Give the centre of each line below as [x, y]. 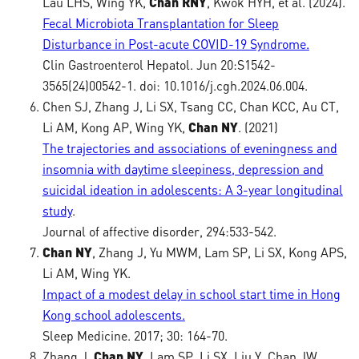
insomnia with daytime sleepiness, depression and [183, 169]
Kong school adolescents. [113, 315]
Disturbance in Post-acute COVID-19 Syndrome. [175, 44]
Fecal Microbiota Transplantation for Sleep [160, 23]
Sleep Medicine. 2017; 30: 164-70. [135, 336]
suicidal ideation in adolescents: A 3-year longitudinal [192, 190]
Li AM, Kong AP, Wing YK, [115, 127]
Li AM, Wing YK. [86, 273]
